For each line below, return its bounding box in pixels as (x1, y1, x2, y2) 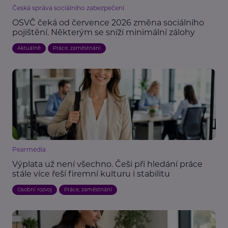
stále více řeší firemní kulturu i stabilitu (12, 169, 170, 179)
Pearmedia (12, 146, 46, 154)
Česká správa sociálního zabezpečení (12, 4, 124, 12)
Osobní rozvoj (17, 186, 52, 193)
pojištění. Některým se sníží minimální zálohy (12, 27, 195, 38)
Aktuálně (17, 45, 41, 52)
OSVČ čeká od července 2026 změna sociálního (12, 18, 204, 28)
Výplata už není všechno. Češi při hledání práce (12, 159, 203, 169)
